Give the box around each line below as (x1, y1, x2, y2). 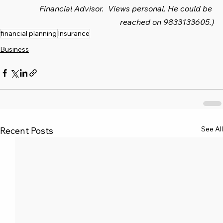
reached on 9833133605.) (120, 17, 214, 27)
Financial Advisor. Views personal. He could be (39, 3, 214, 14)
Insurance (58, 29, 90, 38)
